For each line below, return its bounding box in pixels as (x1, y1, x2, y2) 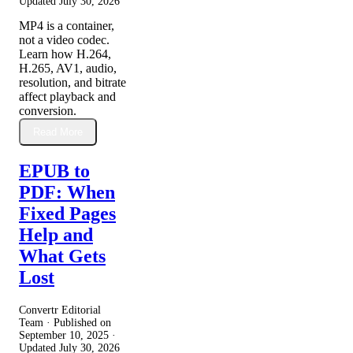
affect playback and (19, 89, 116, 103)
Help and (19, 225, 93, 246)
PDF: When (19, 182, 115, 203)
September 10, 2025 (19, 329, 109, 342)
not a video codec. (19, 32, 110, 46)
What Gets (19, 246, 106, 267)
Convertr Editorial (19, 304, 101, 317)
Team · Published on (19, 317, 111, 329)
